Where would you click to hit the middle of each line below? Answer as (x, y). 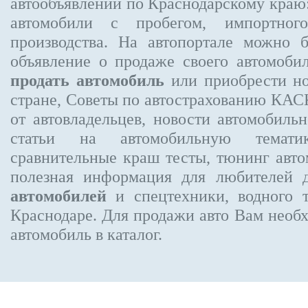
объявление (51, 61)
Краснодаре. (54, 215)
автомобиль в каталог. (86, 234)
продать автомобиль (87, 80)
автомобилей (58, 196)
